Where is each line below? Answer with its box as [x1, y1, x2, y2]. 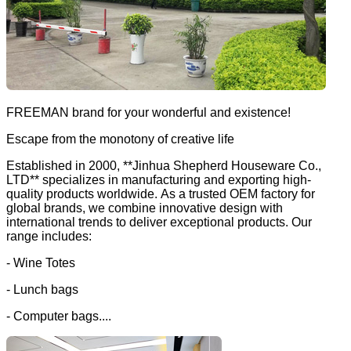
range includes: [6, 230, 92, 244]
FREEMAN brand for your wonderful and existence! [6, 106, 291, 120]
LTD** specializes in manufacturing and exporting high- [6, 173, 311, 187]
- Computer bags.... [6, 309, 111, 324]
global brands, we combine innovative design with [6, 201, 283, 215]
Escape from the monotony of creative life [6, 132, 234, 147]
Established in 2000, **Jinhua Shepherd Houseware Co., [6, 159, 321, 173]
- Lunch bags [6, 283, 78, 297]
